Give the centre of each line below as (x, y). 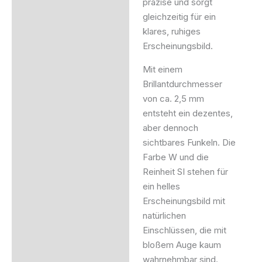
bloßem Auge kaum (182, 245)
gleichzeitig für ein (179, 17)
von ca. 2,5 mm (173, 99)
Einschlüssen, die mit (184, 230)
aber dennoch (170, 128)
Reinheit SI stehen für (185, 172)
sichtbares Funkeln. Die (189, 143)
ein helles (161, 187)
